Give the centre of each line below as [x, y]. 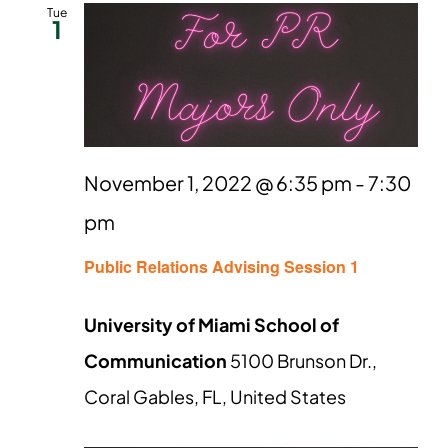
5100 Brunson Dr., [303, 361]
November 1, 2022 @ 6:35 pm [218, 183]
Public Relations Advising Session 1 [221, 267]
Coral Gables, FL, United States [215, 397]
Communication [157, 361]
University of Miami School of [211, 325]
